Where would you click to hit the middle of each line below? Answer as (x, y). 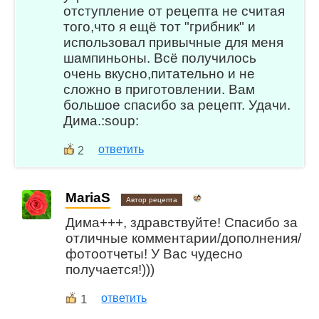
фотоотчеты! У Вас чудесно (155, 253)
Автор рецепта (152, 200)
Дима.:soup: (101, 121)
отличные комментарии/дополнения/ (184, 238)
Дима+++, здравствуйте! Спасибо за (182, 222)
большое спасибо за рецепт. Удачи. (177, 105)
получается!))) (110, 269)
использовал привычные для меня (174, 43)
